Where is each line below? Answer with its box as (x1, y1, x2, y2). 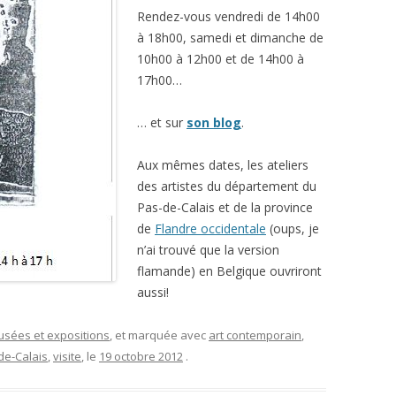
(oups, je (266, 220, 319, 237)
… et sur (137, 114, 187, 131)
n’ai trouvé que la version (137, 241, 279, 258)
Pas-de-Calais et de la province (137, 199, 313, 216)
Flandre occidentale (155, 220, 266, 237)
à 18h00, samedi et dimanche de (137, 29, 324, 46)
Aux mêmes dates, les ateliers (137, 156, 308, 173)
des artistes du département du (137, 178, 316, 194)
